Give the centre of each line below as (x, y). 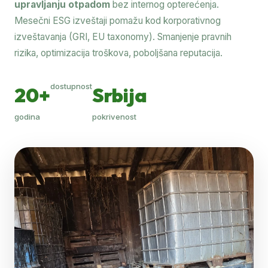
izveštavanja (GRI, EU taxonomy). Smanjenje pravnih (123, 36)
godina (27, 116)
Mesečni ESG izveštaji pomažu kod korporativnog (118, 20)
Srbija (120, 95)
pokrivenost (114, 116)
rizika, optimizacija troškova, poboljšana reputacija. (118, 53)
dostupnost (71, 86)
